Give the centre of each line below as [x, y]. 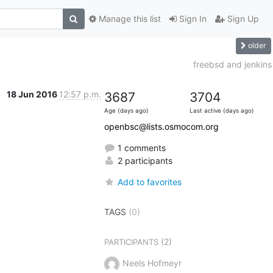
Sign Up [242, 19]
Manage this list [128, 19]
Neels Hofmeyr [152, 263]
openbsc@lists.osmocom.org [161, 126]
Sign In [191, 19]
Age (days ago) [126, 110]
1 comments [140, 147]
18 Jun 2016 [33, 94]
